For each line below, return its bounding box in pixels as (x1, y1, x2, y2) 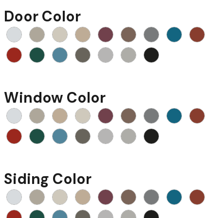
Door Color (4, 6, 81, 26)
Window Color (4, 88, 106, 107)
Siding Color (4, 169, 91, 188)
